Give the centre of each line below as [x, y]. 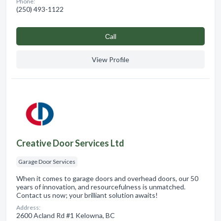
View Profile [110, 59]
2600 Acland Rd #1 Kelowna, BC [66, 215]
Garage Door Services [47, 161]
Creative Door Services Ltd [70, 143]
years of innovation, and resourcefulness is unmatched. [101, 186]
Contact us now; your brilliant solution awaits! [87, 195]
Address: [28, 207]
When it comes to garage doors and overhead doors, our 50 [107, 178]
